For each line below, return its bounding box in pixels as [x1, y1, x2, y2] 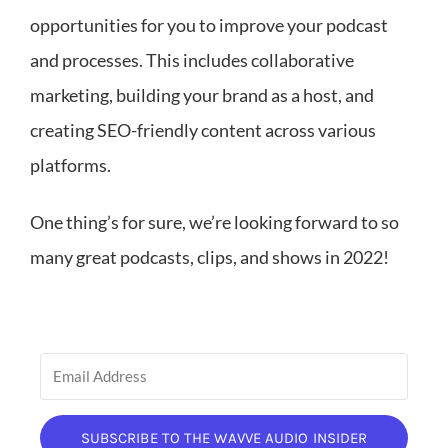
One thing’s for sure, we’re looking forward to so [30, 210, 399, 233]
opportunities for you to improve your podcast [30, 13, 388, 36]
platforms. [30, 153, 111, 176]
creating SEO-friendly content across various [30, 118, 376, 141]
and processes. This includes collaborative [30, 48, 354, 71]
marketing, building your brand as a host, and [30, 83, 374, 106]
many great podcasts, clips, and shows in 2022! [30, 245, 389, 268]
